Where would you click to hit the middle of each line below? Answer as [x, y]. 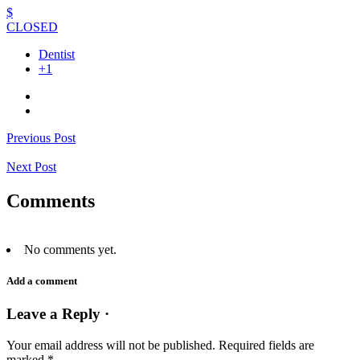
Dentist [57, 55]
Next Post [31, 167]
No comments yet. [70, 249]
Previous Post [41, 138]
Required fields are [266, 345]
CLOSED [32, 27]
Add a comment [42, 281]
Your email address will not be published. [111, 345]
